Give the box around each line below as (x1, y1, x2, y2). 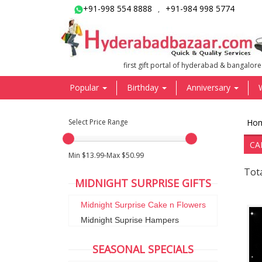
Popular (70, 82, 101, 93)
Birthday (127, 82, 161, 93)
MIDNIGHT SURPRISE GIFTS (75, 176, 211, 190)
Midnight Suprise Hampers (81, 215, 179, 225)
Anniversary (187, 82, 233, 93)
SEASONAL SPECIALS (92, 242, 194, 256)
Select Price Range (68, 117, 128, 127)
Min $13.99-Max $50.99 (68, 150, 144, 160)
